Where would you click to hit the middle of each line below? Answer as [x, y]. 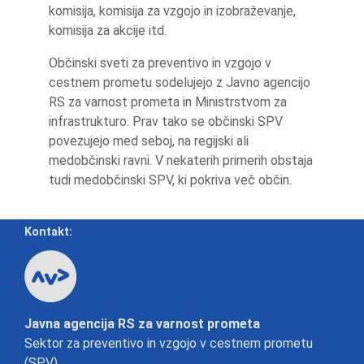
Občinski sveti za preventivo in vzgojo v [160, 63]
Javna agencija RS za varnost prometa [142, 324]
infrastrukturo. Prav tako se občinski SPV [166, 121]
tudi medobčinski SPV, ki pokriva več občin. [172, 180]
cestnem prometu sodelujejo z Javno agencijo [180, 82]
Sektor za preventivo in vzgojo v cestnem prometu [169, 343]
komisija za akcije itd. [111, 30]
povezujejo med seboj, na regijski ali [149, 141]
